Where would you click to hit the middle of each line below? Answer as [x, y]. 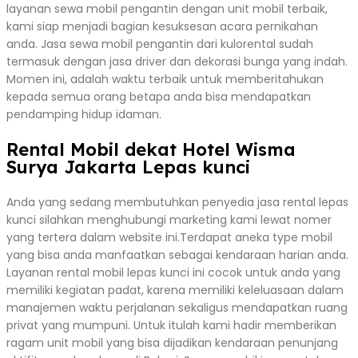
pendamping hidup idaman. [84, 114]
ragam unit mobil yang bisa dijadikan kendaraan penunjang [172, 342]
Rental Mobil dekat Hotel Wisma [151, 149]
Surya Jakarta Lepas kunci [128, 167]
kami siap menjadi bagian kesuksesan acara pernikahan [162, 26]
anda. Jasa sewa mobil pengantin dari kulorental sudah [160, 44]
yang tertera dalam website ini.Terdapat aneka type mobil [169, 237]
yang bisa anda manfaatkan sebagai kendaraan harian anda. [177, 255]
